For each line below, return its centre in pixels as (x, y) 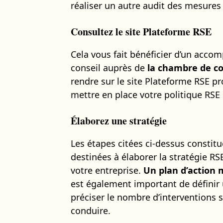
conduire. (91, 210)
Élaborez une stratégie (119, 120)
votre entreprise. (107, 170)
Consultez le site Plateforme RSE (141, 31)
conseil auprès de (109, 67)
